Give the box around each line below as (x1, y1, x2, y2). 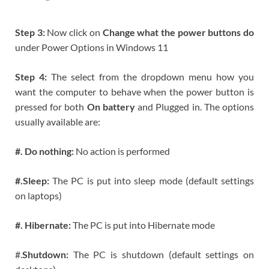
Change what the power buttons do (102, 26, 255, 38)
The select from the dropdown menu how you (51, 71, 254, 83)
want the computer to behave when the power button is (15, 86, 254, 98)
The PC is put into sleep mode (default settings (49, 175, 254, 187)
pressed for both (15, 101, 87, 113)
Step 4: (15, 71, 51, 83)
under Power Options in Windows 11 (15, 41, 168, 53)
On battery (86, 101, 138, 113)
